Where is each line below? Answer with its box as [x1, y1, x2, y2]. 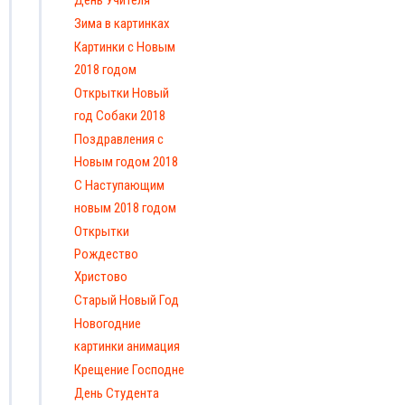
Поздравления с [74, 130, 164, 147]
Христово [74, 268, 127, 285]
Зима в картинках [74, 14, 170, 32]
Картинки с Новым [74, 38, 175, 55]
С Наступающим [74, 176, 165, 193]
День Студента [74, 384, 159, 401]
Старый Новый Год [74, 291, 179, 308]
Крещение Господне [74, 361, 184, 378]
